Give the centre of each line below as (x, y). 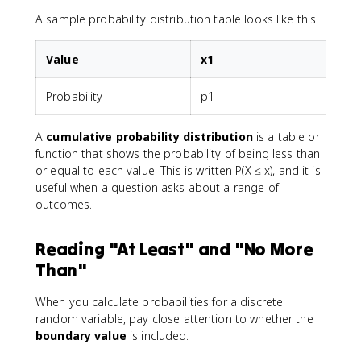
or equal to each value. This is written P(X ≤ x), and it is (178, 170)
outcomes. (64, 204)
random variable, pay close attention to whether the (174, 318)
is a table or (286, 136)
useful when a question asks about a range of (157, 187)
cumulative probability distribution (149, 136)
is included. (158, 335)
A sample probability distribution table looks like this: (177, 19)
